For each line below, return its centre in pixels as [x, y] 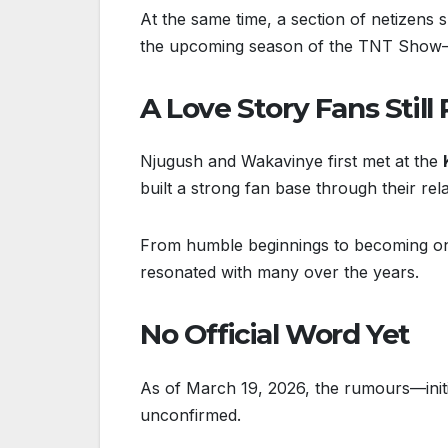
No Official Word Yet [275, 334]
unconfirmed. [190, 414]
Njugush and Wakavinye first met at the [291, 161]
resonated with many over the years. [279, 272]
